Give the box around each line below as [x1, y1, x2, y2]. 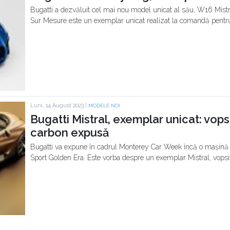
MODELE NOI [88, 103, 120, 109]
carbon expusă [30, 126, 109, 140]
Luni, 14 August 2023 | [30, 102, 88, 109]
